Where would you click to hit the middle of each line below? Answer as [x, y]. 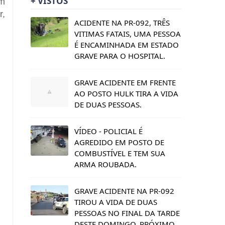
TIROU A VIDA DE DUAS [116, 202]
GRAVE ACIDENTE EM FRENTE [125, 82]
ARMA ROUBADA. [105, 164]
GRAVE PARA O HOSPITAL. [120, 55]
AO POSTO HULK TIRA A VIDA [126, 93]
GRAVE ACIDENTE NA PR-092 [124, 191]
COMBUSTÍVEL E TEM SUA [120, 153]
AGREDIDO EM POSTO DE [119, 142]
